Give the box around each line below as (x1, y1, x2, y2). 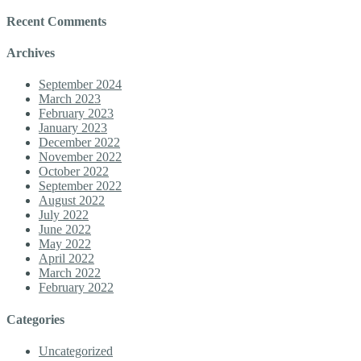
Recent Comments (6, 14, 106, 28)
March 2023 (39, 92, 101, 106)
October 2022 (39, 164, 109, 179)
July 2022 (39, 208, 89, 222)
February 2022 (39, 280, 114, 295)
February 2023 (39, 106, 114, 121)
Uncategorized (39, 344, 113, 359)
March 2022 (39, 266, 101, 280)
